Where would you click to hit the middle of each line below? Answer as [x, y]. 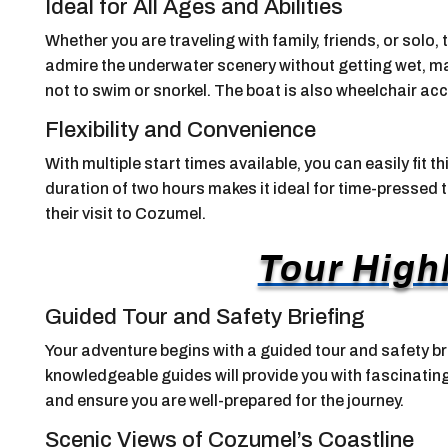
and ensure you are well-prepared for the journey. [224, 400]
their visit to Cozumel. [125, 213]
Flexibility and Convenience [180, 129]
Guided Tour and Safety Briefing [204, 316]
